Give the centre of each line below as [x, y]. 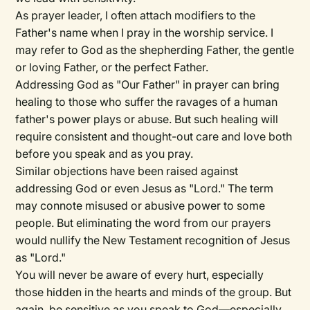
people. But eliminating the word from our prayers [143, 223]
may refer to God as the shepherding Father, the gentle [155, 50]
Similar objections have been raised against [127, 171]
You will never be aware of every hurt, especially [140, 275]
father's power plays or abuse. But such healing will [147, 119]
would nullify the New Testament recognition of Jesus [153, 240]
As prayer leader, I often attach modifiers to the [136, 16]
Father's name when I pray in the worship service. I [145, 33]
